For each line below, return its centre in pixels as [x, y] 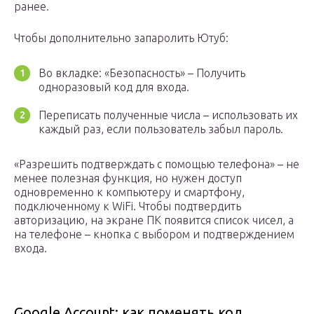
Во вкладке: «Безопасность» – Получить [142, 73]
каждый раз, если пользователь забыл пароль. [161, 129]
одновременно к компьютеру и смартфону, [129, 192]
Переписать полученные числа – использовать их [168, 115]
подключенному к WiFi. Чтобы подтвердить [128, 206]
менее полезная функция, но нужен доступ [128, 178]
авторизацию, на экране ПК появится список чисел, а [154, 220]
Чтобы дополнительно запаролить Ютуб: [121, 38]
